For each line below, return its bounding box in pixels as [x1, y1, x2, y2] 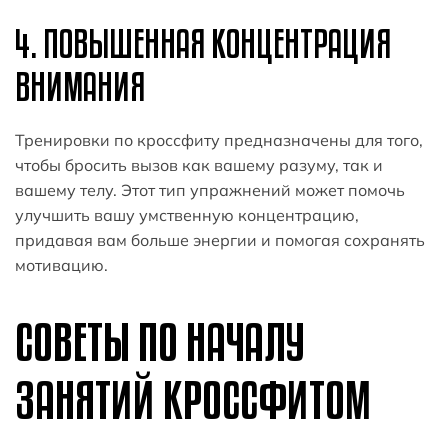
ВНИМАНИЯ [15, 63, 145, 108]
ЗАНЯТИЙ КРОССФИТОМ [15, 370, 371, 429]
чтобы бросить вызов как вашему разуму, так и [15, 154, 383, 175]
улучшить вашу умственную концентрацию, [15, 204, 359, 225]
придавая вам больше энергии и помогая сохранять [15, 229, 425, 250]
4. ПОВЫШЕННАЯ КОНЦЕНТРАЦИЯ [15, 20, 391, 65]
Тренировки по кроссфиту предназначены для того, [15, 129, 423, 150]
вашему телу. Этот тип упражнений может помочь [15, 179, 405, 200]
